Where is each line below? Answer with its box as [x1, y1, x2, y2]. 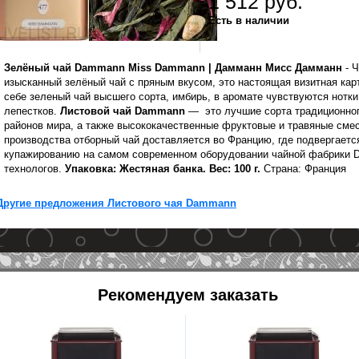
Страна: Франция [260, 163, 346, 175]
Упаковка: [65, 163, 119, 175]
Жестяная [119, 163, 170, 175]
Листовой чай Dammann [60, 105, 185, 117]
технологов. [4, 163, 65, 175]
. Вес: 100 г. [203, 163, 260, 175]
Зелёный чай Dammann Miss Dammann [4, 62, 208, 74]
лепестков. [4, 105, 57, 117]
